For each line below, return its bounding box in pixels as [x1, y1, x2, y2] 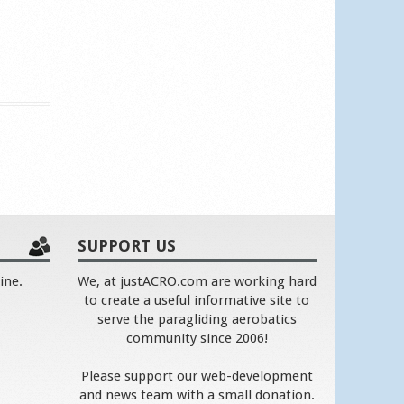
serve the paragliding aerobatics [96, 311, 297, 328]
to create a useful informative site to [84, 292, 310, 309]
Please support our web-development [80, 368, 313, 385]
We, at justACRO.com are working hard [77, 273, 317, 290]
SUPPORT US [77, 236, 176, 256]
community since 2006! [125, 330, 268, 347]
